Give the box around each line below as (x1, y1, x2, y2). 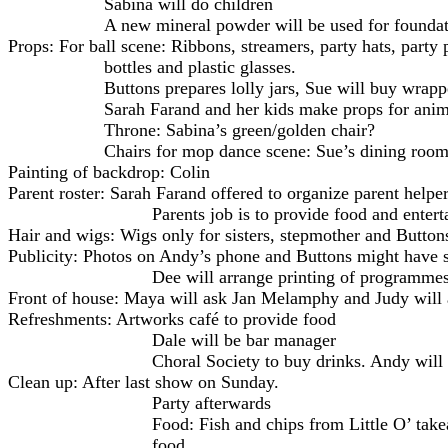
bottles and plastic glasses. (104, 56, 296, 77)
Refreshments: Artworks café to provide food (8, 308, 336, 329)
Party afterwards (152, 392, 271, 413)
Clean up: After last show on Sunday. (8, 371, 279, 392)
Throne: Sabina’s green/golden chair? (104, 119, 375, 140)
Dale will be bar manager (152, 329, 336, 350)
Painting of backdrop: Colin (8, 161, 210, 182)
